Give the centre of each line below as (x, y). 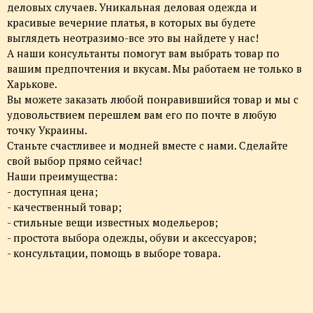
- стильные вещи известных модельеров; (112, 223)
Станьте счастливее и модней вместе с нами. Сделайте (147, 146)
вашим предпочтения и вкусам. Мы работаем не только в (154, 69)
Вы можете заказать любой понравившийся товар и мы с (153, 100)
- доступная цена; (52, 192)
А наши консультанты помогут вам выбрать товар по (143, 53)
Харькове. (32, 84)
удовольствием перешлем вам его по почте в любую (142, 115)
